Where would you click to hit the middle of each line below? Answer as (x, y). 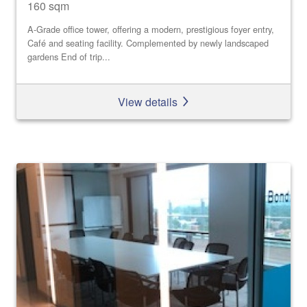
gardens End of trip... (69, 57)
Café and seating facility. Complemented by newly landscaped (148, 43)
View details (149, 101)
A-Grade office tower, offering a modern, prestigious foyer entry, (151, 29)
